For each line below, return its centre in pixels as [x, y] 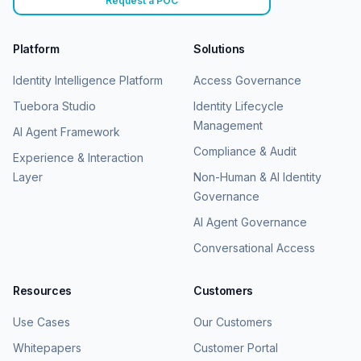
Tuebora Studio [54, 106]
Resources [42, 291]
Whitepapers [47, 348]
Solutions [219, 49]
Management [228, 126]
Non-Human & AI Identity [257, 177]
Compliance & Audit [245, 151]
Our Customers [233, 322]
